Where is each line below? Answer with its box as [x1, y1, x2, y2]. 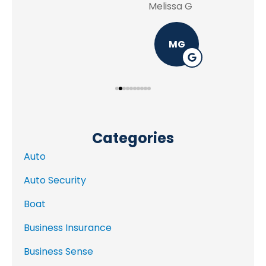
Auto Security [24, 173, 86, 188]
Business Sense [24, 245, 93, 259]
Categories [92, 128, 174, 148]
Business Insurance [24, 221, 112, 235]
